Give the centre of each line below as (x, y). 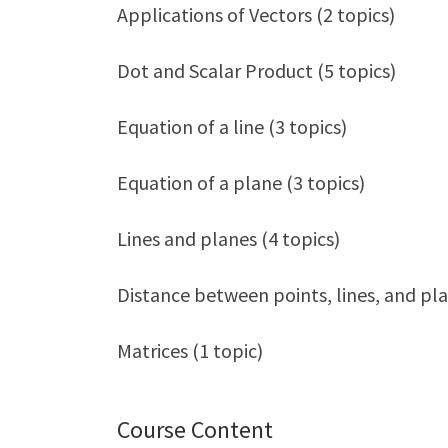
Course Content (195, 430)
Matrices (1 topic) (190, 350)
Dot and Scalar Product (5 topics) (256, 70)
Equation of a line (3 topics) (232, 126)
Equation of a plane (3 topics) (241, 182)
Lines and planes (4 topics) (228, 238)
